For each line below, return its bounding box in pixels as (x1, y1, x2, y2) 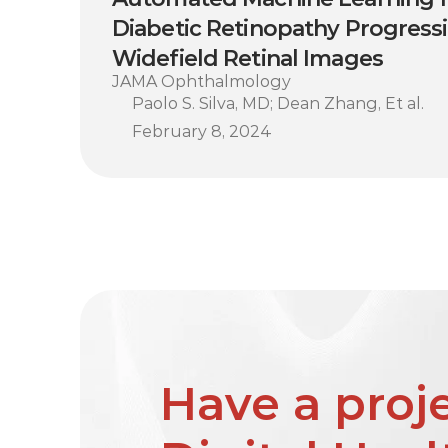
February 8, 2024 (132, 122, 272, 141)
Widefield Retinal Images (112, 45, 383, 72)
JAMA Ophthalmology (112, 72, 291, 91)
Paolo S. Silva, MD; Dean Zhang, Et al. (132, 94, 424, 113)
